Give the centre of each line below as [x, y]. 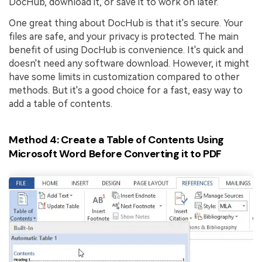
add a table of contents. [61, 104]
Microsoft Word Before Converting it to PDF [115, 154]
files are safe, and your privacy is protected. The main [124, 36]
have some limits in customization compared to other [124, 77]
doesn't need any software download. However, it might [129, 63]
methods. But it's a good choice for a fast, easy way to [126, 90]
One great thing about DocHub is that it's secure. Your [126, 23]
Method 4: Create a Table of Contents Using [116, 140]
